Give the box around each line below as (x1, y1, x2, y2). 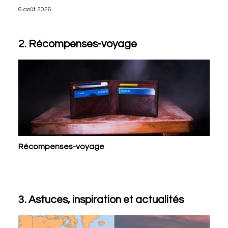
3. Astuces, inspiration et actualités (18, 194, 184, 205)
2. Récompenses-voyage (18, 39, 137, 49)
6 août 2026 (18, 6, 51, 13)
